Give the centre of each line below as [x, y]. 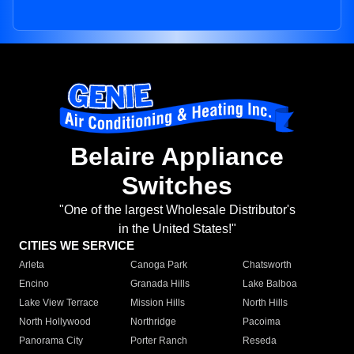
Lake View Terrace [59, 303]
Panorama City [51, 341]
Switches [177, 186]
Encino [34, 284]
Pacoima [261, 322]
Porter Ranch [159, 341]
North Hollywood [55, 322]
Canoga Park [159, 265]
